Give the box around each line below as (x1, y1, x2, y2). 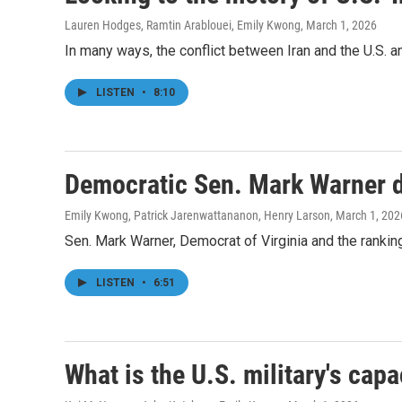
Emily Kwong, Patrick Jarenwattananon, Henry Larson (65, 208, 330, 223)
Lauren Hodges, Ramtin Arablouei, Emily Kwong (65, 18, 301, 32)
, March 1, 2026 (301, 18, 377, 32)
